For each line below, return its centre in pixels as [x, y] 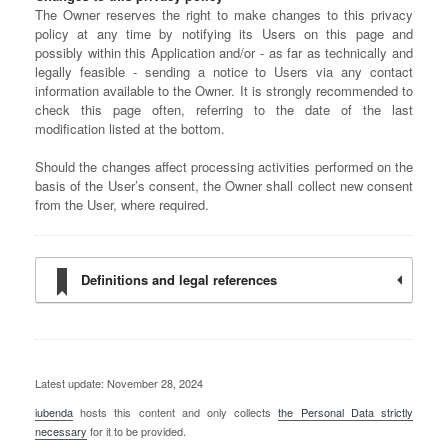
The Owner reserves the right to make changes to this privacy [224, 14]
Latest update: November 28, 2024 [119, 383]
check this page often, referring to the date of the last [224, 109]
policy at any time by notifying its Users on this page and [224, 33]
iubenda [54, 412]
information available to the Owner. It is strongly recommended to [224, 90]
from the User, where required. [122, 204]
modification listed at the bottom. [130, 128]
